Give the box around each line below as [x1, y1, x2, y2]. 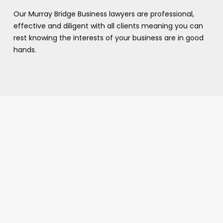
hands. [13, 44, 36, 55]
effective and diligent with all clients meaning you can [13, 20, 203, 31]
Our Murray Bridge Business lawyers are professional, [13, 8, 194, 19]
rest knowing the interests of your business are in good [13, 32, 204, 43]
